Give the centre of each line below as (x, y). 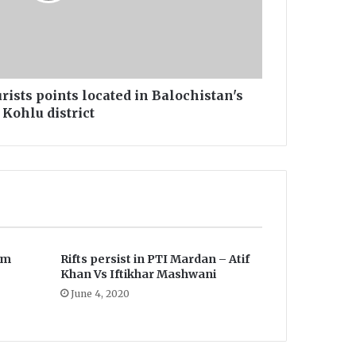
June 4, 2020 (100, 294)
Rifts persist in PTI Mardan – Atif (155, 259)
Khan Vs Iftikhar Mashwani (138, 275)
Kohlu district (48, 113)
